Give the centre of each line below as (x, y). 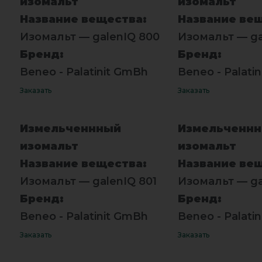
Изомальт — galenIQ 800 (89, 37)
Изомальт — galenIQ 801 (88, 181)
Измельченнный (70, 128)
